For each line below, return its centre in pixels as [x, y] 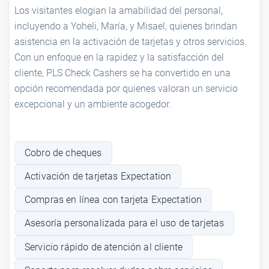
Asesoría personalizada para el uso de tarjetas [125, 223]
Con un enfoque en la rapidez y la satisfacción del [119, 57]
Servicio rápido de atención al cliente [104, 247]
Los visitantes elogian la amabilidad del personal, [119, 10]
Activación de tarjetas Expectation [98, 177]
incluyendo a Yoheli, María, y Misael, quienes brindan [126, 26]
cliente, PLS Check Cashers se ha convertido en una [122, 73]
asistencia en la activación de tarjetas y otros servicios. [131, 41]
